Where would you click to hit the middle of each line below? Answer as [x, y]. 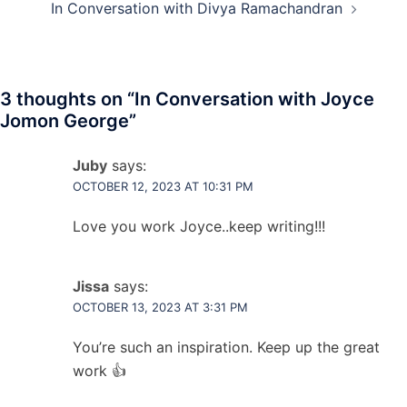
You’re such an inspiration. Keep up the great [226, 347]
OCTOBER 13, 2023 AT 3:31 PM [160, 307]
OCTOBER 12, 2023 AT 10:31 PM [163, 186]
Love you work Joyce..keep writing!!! [199, 226]
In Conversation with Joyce [254, 99]
